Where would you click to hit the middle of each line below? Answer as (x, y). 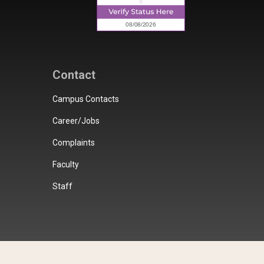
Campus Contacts (86, 99)
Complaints (74, 143)
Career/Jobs (76, 121)
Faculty (66, 164)
